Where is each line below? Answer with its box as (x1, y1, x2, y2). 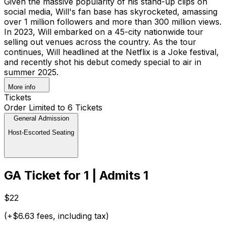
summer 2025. (4, 67, 59, 77)
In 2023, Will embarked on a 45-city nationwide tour (4, 26, 203, 37)
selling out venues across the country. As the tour (4, 36, 196, 47)
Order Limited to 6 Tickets (4, 102, 102, 112)
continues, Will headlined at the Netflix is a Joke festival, (4, 46, 219, 57)
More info (8, 83, 35, 91)
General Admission (13, 114, 69, 122)
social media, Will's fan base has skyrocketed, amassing (4, 6, 217, 17)
